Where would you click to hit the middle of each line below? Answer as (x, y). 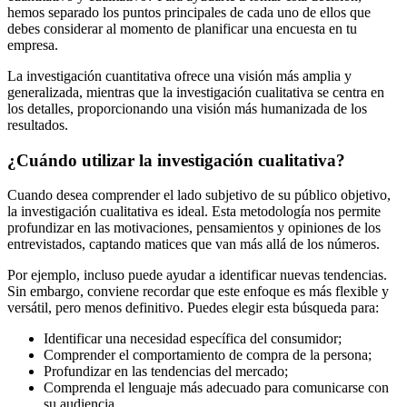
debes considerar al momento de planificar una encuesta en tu (182, 29)
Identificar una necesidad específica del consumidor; (193, 339)
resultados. (38, 125)
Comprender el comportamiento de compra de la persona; (208, 355)
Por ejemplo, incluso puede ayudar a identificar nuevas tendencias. (197, 275)
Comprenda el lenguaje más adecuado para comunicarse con (216, 388)
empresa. (33, 45)
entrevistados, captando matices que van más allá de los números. (194, 244)
